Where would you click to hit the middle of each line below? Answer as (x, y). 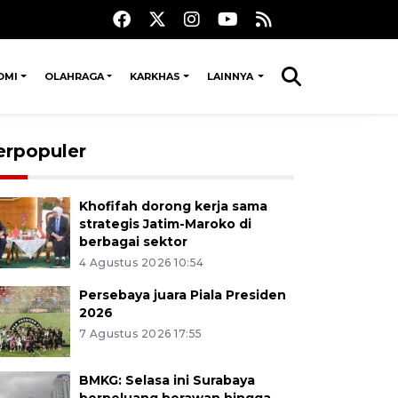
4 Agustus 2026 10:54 (141, 263)
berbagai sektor (133, 242)
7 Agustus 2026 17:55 (140, 334)
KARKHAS (155, 76)
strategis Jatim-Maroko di (165, 224)
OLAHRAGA (74, 76)
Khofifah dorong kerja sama (173, 206)
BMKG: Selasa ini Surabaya (167, 380)
